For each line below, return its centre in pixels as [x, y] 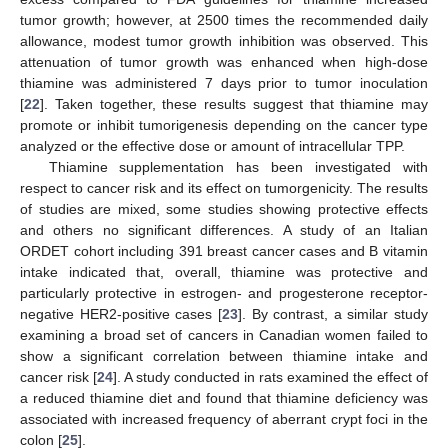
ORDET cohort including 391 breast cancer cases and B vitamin [224, 251]
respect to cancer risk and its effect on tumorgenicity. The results [224, 188]
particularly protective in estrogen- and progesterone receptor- [224, 293]
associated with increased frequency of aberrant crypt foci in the [224, 419]
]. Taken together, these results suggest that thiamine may [234, 104]
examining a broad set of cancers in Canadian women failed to [224, 335]
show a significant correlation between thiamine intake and [224, 356]
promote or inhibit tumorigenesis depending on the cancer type [224, 125]
